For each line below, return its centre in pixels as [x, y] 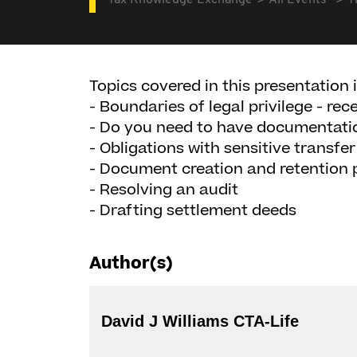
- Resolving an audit [164, 190]
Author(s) [131, 263]
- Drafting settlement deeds [193, 211]
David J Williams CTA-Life [266, 321]
